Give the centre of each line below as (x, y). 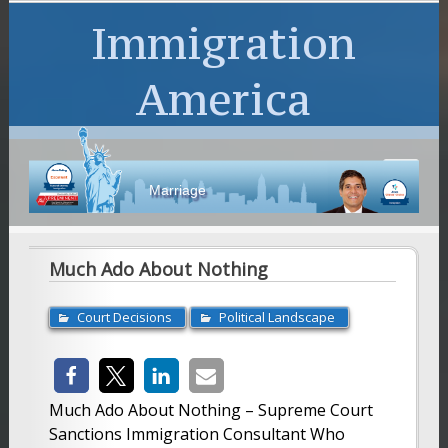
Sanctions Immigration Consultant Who (196, 433)
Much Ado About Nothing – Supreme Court (210, 409)
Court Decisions (125, 316)
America (224, 99)
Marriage (178, 189)
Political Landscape (276, 316)
